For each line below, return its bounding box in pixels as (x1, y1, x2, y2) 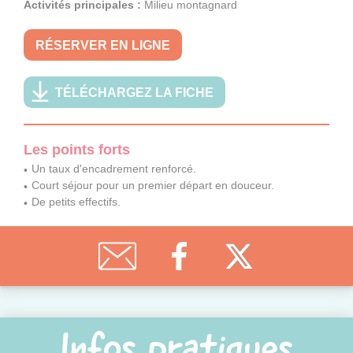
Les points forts (24, 142, 130, 158)
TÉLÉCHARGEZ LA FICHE (55, 86, 214, 100)
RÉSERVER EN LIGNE (35, 39, 170, 53)
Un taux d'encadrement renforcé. (32, 162, 196, 176)
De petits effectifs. (32, 195, 121, 209)
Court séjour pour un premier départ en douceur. (32, 179, 274, 192)
